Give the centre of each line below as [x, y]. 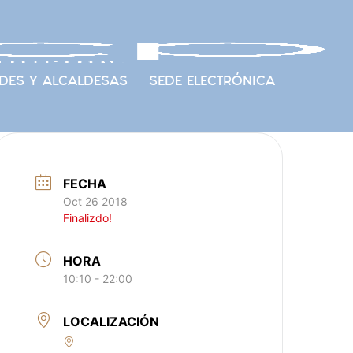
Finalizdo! [88, 218]
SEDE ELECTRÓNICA [212, 80]
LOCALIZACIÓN [111, 321]
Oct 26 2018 [96, 201]
